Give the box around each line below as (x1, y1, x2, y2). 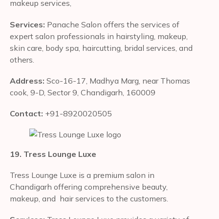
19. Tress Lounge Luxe (10, 149, 96, 159)
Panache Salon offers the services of (47, 19, 179, 29)
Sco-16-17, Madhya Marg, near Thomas (46, 75, 190, 86)
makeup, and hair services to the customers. (10, 194, 170, 204)
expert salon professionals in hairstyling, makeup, (10, 31, 188, 41)
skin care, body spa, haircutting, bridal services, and (10, 43, 193, 53)
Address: (10, 75, 46, 86)
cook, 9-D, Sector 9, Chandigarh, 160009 (10, 87, 155, 97)
